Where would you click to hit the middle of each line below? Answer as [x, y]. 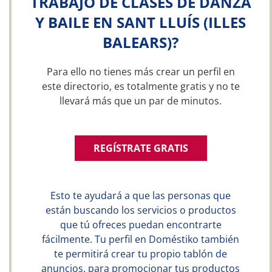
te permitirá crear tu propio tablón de [141, 254]
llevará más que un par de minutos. [141, 101]
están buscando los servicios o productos [141, 210]
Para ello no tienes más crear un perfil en [141, 72]
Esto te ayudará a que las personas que [141, 195]
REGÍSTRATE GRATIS [141, 148]
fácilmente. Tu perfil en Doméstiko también [141, 239]
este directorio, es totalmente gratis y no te [141, 86]
